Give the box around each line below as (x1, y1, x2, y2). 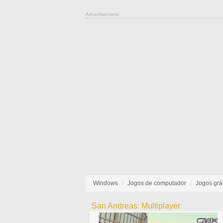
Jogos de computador (127, 180, 186, 187)
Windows (93, 180, 118, 187)
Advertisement (86, 11, 118, 17)
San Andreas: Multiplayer (91, 202, 180, 210)
